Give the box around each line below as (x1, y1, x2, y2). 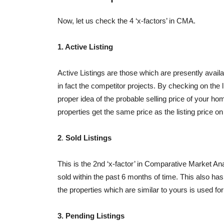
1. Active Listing (57, 42, 113, 51)
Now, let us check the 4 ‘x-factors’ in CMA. (57, 16, 195, 25)
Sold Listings (65, 133, 111, 142)
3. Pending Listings (57, 211, 124, 220)
